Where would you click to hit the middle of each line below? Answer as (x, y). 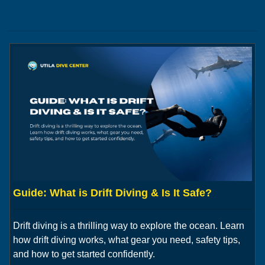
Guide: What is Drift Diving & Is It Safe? (112, 193)
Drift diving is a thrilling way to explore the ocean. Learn (129, 226)
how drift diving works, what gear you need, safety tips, (127, 240)
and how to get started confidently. (84, 254)
